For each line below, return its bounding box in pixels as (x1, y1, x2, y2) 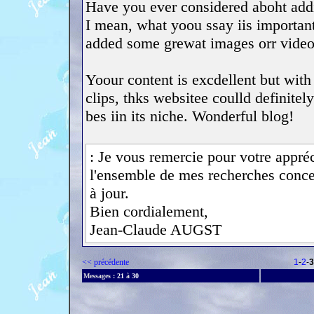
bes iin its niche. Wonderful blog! (86, 107, 294, 125)
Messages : (83, 272, 115, 280)
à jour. (90, 184, 129, 202)
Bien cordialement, (90, 203, 208, 220)
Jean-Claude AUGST (90, 221, 221, 238)
